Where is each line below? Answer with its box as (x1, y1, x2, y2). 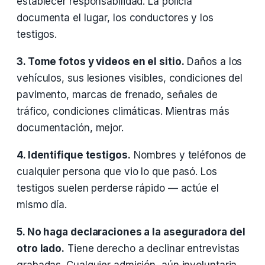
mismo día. (17, 199, 67, 211)
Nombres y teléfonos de (130, 149, 247, 161)
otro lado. (17, 243, 65, 254)
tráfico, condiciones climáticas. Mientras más (17, 105, 230, 117)
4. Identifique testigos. (17, 149, 131, 161)
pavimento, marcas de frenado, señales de (17, 89, 218, 101)
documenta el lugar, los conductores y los (17, 12, 214, 24)
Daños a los (184, 56, 243, 67)
